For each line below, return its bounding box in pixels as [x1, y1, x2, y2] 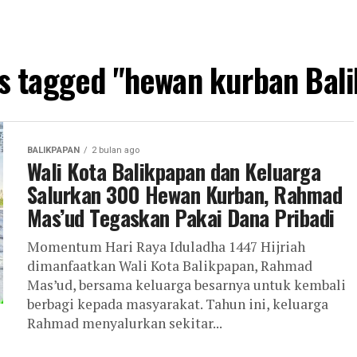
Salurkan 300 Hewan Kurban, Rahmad [27, 178, 343, 210]
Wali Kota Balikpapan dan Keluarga [27, 155, 321, 187]
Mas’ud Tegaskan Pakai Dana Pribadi [27, 202, 335, 233]
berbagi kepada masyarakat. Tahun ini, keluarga [27, 295, 328, 313]
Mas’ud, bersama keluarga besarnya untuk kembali [27, 276, 346, 294]
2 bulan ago [92, 145, 139, 155]
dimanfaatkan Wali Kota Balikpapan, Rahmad [27, 257, 312, 275]
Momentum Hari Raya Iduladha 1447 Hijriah [27, 237, 305, 256]
